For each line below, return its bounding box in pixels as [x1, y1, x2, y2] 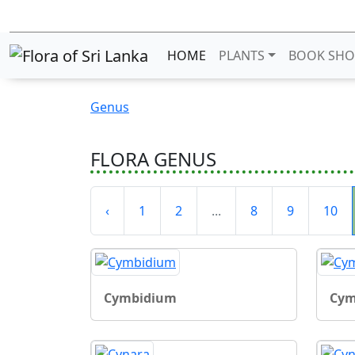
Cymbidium [104, 288, 177, 307]
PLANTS [219, 46, 265, 64]
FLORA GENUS [90, 145, 216, 172]
